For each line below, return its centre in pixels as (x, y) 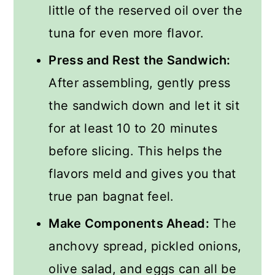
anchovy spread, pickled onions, (145, 246)
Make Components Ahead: (129, 223)
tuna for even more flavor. (126, 33)
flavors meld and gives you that (142, 173)
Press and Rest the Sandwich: (140, 60)
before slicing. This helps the (136, 151)
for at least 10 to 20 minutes (133, 128)
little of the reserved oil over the (145, 10)
